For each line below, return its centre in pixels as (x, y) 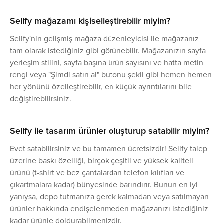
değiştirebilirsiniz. (41, 98)
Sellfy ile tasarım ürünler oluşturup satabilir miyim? (110, 131)
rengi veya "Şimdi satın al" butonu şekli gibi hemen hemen (111, 74)
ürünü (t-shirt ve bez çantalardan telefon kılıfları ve (97, 172)
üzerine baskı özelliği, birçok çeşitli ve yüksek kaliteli (102, 161)
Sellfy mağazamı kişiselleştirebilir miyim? (90, 21)
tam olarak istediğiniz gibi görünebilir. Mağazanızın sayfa (108, 51)
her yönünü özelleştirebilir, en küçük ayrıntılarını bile (101, 86)
